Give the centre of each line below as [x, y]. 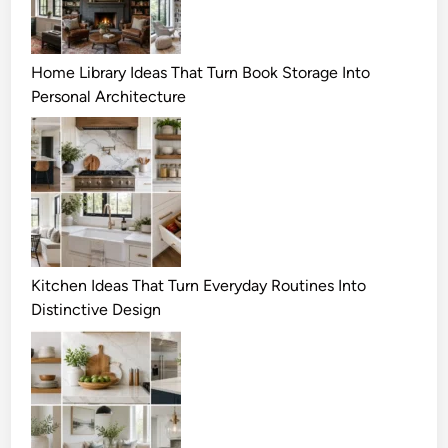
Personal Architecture [109, 96]
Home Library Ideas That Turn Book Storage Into [201, 72]
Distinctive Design [96, 309]
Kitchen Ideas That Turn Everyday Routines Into [199, 285]
